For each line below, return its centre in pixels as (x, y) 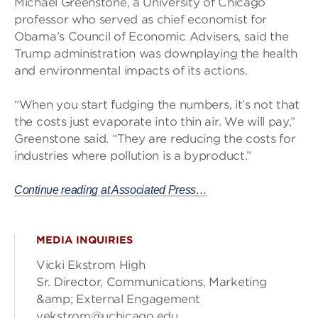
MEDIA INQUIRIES (84, 240)
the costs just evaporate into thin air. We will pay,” (155, 122)
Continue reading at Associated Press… (111, 190)
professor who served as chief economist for (141, 20)
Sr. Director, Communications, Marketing (152, 282)
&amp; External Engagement (118, 299)
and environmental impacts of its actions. (131, 71)
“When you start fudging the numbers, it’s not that (157, 105)
